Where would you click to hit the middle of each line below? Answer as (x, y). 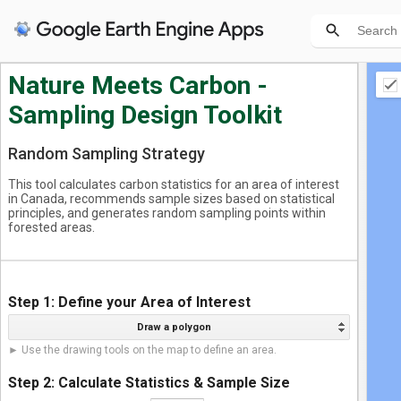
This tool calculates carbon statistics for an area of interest (174, 184)
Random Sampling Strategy (107, 154)
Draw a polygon (174, 327)
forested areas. (51, 227)
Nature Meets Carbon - (138, 85)
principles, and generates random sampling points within (167, 213)
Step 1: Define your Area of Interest (129, 302)
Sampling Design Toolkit (145, 115)
